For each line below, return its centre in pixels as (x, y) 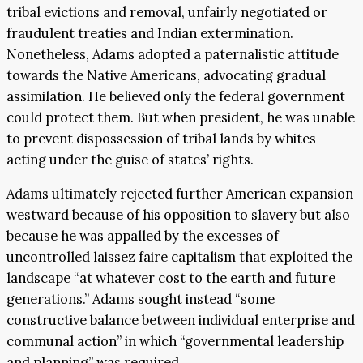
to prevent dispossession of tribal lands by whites (161, 138)
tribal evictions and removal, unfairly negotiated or (167, 12)
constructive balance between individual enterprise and (181, 320)
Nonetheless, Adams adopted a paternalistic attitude (173, 54)
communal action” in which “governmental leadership (175, 342)
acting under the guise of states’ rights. (130, 159)
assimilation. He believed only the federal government (176, 96)
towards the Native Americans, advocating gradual (166, 75)
